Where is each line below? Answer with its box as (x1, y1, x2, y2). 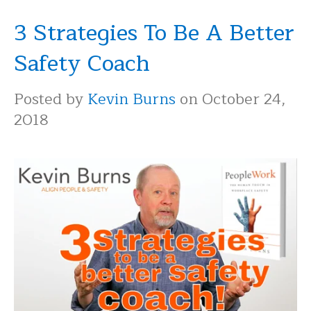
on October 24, (176, 86, 286, 112)
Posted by (14, 86, 87, 112)
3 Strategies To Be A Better (14, 14, 294, 51)
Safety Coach (14, 44, 150, 82)
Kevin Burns (87, 86, 176, 112)
